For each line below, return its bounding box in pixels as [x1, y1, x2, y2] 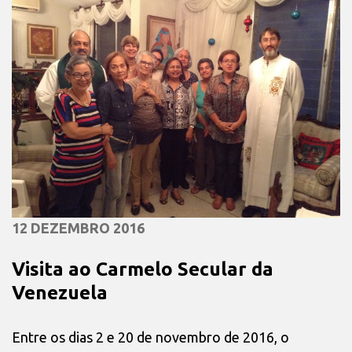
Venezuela [12, 282, 108, 304]
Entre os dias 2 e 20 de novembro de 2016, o [12, 328, 289, 345]
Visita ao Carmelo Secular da [12, 258, 273, 280]
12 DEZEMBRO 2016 [12, 220, 145, 236]
